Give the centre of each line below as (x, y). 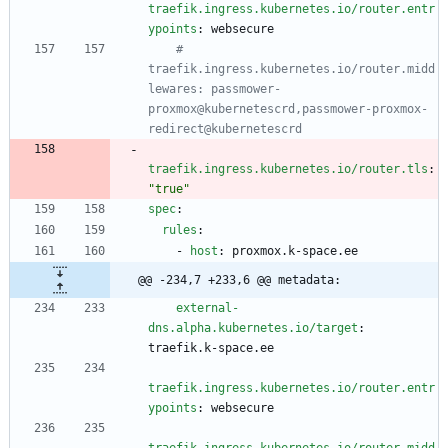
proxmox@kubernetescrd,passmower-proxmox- (288, 109)
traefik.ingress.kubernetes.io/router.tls (288, 169)
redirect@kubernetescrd (225, 129)
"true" (169, 189)
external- (207, 308)
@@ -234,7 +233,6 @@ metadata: (239, 280)
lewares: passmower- (214, 89)
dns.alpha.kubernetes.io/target (253, 328)
